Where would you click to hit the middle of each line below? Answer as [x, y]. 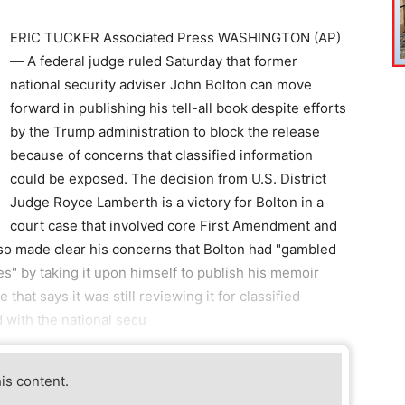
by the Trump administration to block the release [165, 131]
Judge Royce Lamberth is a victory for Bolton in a [167, 202]
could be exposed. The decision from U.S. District [168, 178]
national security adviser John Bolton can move [161, 84]
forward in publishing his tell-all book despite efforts [178, 108]
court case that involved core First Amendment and [174, 225]
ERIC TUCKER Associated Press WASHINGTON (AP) [175, 37]
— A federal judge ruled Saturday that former [154, 61]
